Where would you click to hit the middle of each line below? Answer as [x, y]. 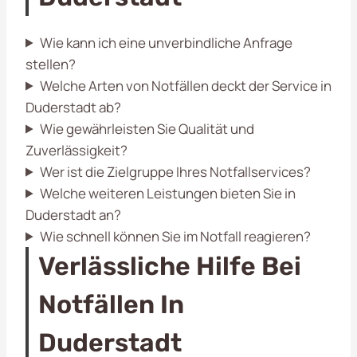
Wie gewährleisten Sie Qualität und [147, 128]
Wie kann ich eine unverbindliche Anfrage [167, 42]
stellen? [51, 64]
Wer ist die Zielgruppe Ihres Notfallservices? [176, 171]
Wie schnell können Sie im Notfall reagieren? [176, 236]
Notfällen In [111, 304]
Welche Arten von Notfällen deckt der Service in [186, 85]
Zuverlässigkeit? [76, 150]
